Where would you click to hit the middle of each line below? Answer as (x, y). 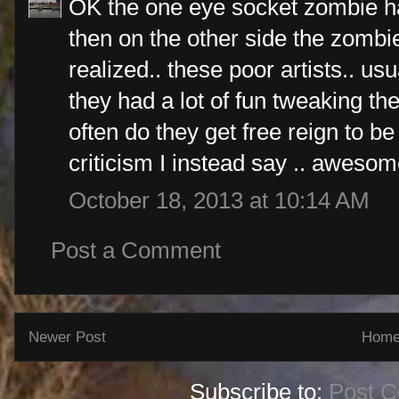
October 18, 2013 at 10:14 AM (219, 200)
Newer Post (67, 337)
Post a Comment (136, 250)
